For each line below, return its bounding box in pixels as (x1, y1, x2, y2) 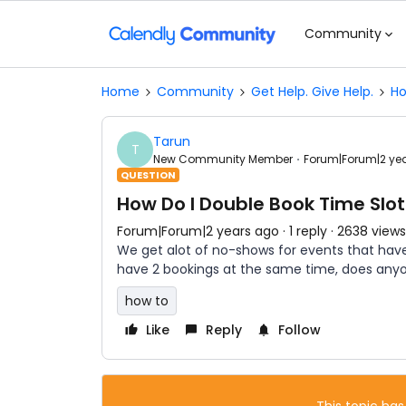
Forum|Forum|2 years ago (117, 222, 279, 240)
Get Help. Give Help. (251, 82, 373, 101)
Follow (278, 321, 321, 339)
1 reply (289, 222, 327, 240)
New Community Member (153, 150, 293, 167)
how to (125, 292, 169, 310)
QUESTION (121, 168, 176, 182)
